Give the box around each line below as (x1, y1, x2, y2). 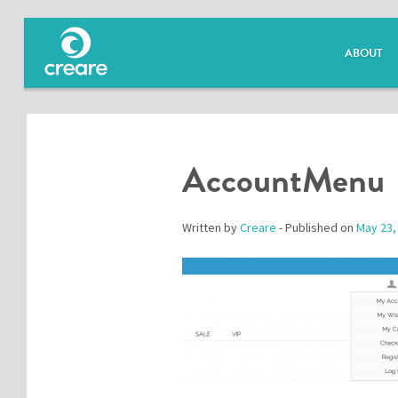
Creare (240, 219, 276, 235)
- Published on (276, 219, 356, 235)
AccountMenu (182, 154, 385, 206)
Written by (182, 219, 240, 235)
